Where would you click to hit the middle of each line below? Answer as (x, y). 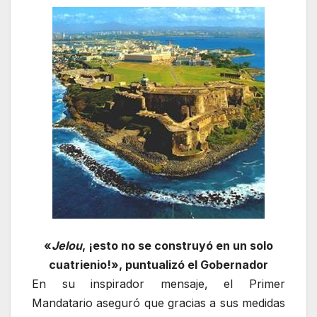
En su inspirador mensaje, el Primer (158, 284)
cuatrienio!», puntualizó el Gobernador (158, 265)
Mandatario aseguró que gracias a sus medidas (158, 303)
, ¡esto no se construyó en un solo (178, 246)
